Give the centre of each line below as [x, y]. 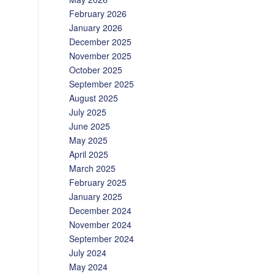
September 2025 [102, 84]
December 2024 [101, 210]
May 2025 [89, 140]
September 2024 [102, 239]
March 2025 [93, 168]
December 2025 [101, 42]
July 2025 [88, 112]
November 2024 [101, 224]
